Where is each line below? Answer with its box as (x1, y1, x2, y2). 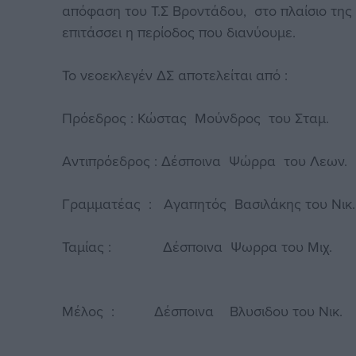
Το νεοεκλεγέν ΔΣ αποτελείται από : (62, 65, 288, 86)
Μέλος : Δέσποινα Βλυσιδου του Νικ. (62, 301, 343, 322)
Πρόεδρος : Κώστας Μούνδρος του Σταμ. (62, 108, 330, 129)
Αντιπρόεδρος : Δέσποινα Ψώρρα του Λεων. (62, 151, 348, 172)
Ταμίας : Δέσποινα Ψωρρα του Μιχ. (62, 237, 333, 257)
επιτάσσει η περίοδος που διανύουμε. (62, 22, 296, 43)
